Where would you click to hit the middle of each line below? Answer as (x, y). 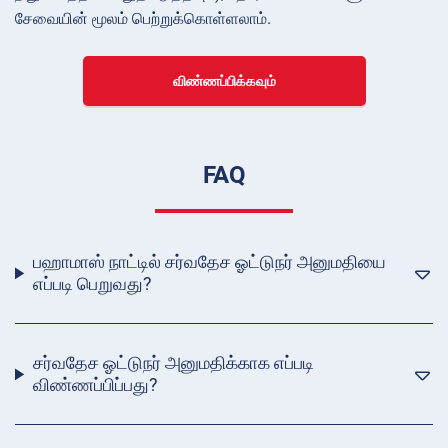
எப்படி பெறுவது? (92, 284)
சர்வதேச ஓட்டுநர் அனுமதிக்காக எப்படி (173, 363)
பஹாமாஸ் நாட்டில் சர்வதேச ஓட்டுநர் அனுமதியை (209, 262)
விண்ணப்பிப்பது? (95, 385)
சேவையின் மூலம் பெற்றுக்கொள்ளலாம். (143, 19)
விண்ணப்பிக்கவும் (224, 81)
